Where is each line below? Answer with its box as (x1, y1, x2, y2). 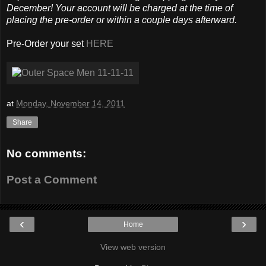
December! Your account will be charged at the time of (7, 2, 233, 13)
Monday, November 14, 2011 (16, 99, 125, 109)
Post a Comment (7, 173, 97, 186)
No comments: (7, 147, 86, 160)
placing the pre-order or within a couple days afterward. (7, 14, 237, 25)
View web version (100, 242, 166, 252)
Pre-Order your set (7, 38, 86, 49)
